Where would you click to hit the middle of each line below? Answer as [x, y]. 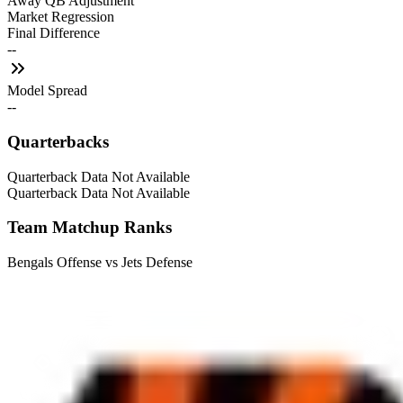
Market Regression [61, 17]
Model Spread [47, 91]
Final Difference [54, 33]
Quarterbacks [58, 142]
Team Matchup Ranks [90, 228]
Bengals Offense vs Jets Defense [100, 263]
